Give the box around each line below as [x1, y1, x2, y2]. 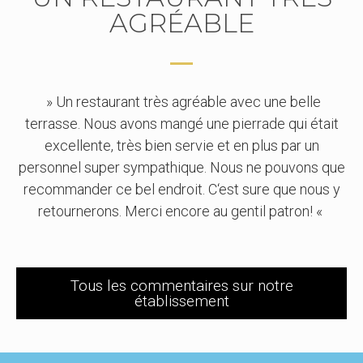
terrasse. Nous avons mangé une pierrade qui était [24, 115, 339, 133]
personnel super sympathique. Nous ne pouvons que [18, 159, 345, 177]
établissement [134, 291, 229, 310]
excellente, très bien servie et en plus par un [44, 137, 319, 155]
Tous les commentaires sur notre [70, 275, 293, 295]
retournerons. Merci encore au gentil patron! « [37, 203, 326, 220]
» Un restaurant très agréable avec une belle [42, 93, 321, 111]
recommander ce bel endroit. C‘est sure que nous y [23, 181, 340, 199]
